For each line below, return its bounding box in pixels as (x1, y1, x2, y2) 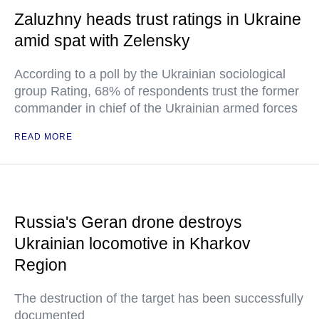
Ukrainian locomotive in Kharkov (14, 234, 251, 253)
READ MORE (14, 132, 73, 142)
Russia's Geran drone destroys (14, 213, 242, 232)
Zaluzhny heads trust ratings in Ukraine (14, 10, 301, 29)
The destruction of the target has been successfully (14, 291, 303, 306)
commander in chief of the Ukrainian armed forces (14, 101, 298, 116)
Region (14, 256, 67, 275)
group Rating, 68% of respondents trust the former (14, 84, 299, 99)
